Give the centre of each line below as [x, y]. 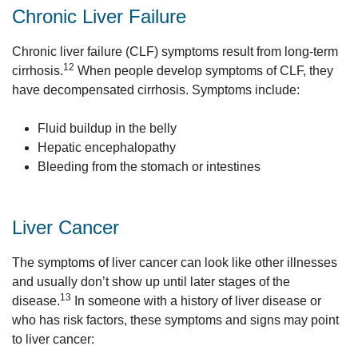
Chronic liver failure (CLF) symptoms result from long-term [175, 52]
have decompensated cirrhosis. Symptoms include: [156, 90]
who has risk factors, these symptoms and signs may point [175, 320]
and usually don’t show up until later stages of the [151, 282]
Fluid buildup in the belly [107, 128]
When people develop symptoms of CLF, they [204, 71]
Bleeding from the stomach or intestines [149, 167]
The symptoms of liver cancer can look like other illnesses [175, 263]
